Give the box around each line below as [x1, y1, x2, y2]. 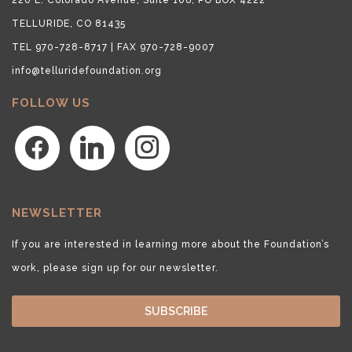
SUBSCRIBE [145, 304, 207, 317]
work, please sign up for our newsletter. [12, 262, 218, 273]
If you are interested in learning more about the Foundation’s [12, 238, 329, 250]
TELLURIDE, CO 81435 [12, 17, 126, 29]
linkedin [69, 130, 112, 142]
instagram [124, 130, 176, 142]
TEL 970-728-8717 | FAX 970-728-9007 [12, 41, 214, 53]
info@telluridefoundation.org [12, 64, 162, 76]
